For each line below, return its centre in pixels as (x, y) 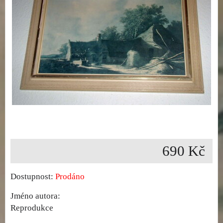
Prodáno (70, 177)
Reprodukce (32, 208)
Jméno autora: (35, 196)
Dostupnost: (33, 177)
